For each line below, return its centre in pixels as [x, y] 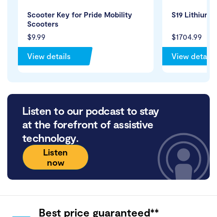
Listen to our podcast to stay [91, 111]
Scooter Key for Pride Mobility [80, 15]
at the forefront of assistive [88, 124]
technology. [51, 138]
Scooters [43, 24]
